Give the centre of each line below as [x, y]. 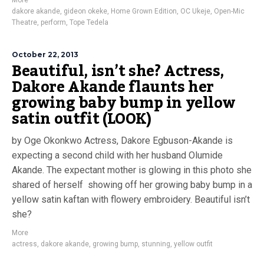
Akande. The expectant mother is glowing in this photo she [132, 170]
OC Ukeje [195, 11]
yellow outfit [193, 244]
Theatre [24, 22]
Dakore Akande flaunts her [113, 87]
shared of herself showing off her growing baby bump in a [132, 185]
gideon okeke [85, 11]
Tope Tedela [89, 22]
